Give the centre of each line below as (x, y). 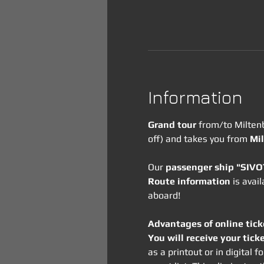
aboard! (164, 195)
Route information (189, 181)
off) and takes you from (199, 139)
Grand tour (172, 125)
